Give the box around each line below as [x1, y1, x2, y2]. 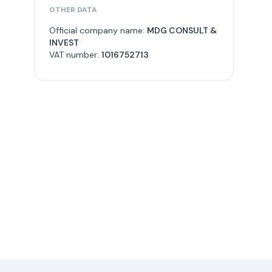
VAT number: [49, 49, 101, 60]
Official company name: [49, 25, 147, 36]
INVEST [49, 37, 79, 48]
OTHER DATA [49, 5, 97, 15]
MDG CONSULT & [147, 25, 217, 36]
